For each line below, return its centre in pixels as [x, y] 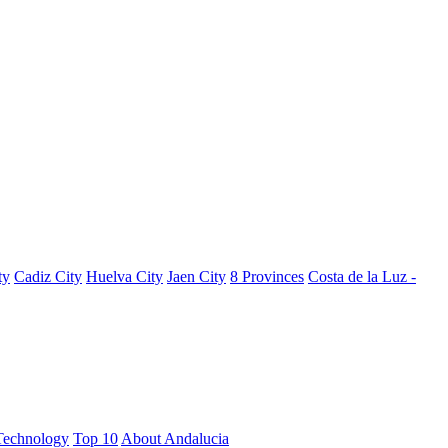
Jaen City [196, 276]
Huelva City [124, 276]
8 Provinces [267, 276]
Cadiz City [48, 276]
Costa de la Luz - [362, 276]
